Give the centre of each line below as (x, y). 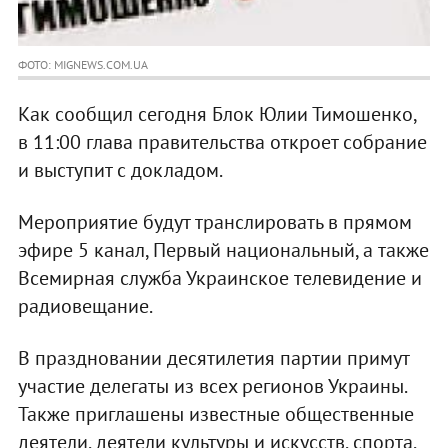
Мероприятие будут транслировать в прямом (214, 222)
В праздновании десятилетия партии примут (213, 358)
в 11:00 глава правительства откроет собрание (222, 142)
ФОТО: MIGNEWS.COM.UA (82, 65)
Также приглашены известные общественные (215, 414)
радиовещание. (85, 306)
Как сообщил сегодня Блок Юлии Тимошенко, (216, 114)
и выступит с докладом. (120, 170)
